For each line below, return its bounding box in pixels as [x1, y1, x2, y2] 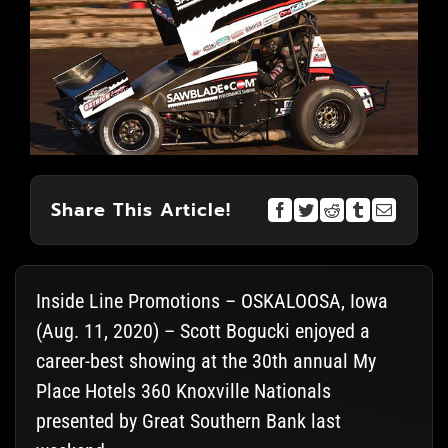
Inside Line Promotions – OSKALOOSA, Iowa [35, 289, 388, 314]
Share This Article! [50, 195, 231, 224]
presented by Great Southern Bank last [35, 409, 341, 434]
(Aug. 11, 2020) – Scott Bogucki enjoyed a [35, 319, 370, 344]
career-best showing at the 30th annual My [35, 349, 376, 374]
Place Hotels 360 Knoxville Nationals [35, 379, 331, 404]
